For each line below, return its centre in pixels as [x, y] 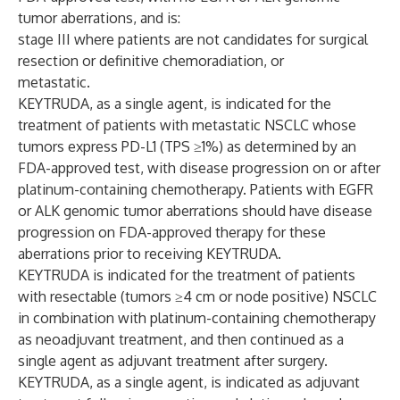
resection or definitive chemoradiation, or [151, 61]
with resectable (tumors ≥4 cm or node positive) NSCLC [197, 296]
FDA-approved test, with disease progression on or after [199, 168]
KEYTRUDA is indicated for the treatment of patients [187, 275]
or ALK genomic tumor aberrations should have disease [195, 211]
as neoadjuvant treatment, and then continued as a [181, 339]
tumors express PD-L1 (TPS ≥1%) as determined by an [187, 146]
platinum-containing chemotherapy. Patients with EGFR [196, 189]
